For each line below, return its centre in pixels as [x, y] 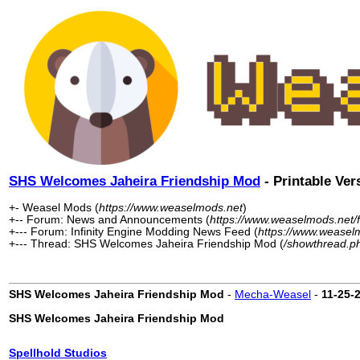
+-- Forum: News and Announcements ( [109, 220]
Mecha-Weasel [273, 295]
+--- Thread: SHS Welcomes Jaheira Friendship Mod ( [146, 244]
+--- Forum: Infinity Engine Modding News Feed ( [133, 232]
